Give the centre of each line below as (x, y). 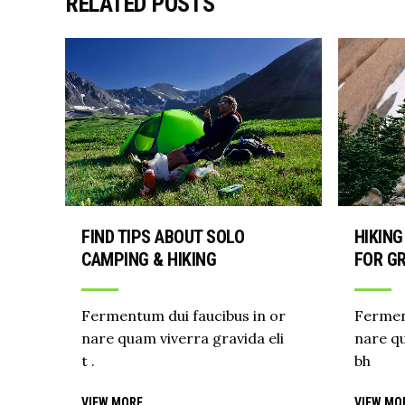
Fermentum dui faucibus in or (184, 315)
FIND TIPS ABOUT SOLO (163, 236)
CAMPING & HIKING (149, 259)
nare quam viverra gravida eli (183, 338)
